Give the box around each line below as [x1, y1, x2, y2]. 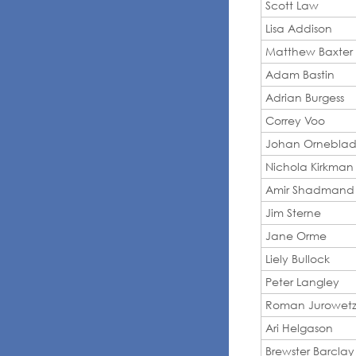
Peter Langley [265, 274, 339, 288]
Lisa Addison [265, 21, 332, 35]
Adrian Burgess [265, 90, 344, 104]
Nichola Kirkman [265, 159, 354, 173]
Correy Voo [265, 113, 325, 127]
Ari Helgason [265, 320, 333, 335]
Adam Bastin [265, 67, 335, 81]
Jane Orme [265, 228, 327, 242]
